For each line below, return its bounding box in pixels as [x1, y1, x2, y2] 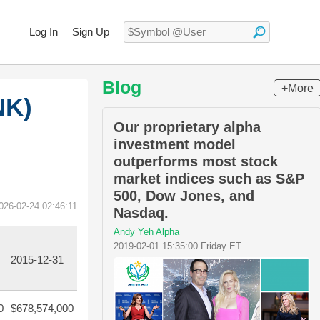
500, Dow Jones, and [114, 188, 254, 204]
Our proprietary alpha [114, 119, 261, 135]
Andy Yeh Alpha [114, 226, 179, 237]
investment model [114, 136, 236, 152]
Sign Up [72, 26, 109, 38]
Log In [29, 26, 58, 38]
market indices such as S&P [114, 171, 304, 186]
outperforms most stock [114, 154, 278, 169]
